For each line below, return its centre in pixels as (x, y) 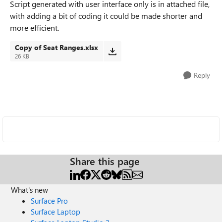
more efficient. (34, 28)
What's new (30, 190)
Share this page (105, 161)
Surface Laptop (56, 212)
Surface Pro (50, 201)
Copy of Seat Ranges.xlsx (56, 47)
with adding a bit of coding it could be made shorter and (106, 16)
